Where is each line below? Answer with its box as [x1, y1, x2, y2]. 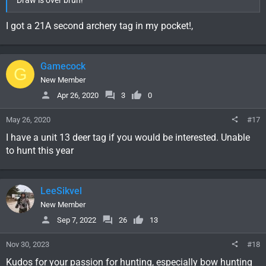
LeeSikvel [40, 185, 82, 197]
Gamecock [40, 61, 85, 72]
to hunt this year [6, 145, 74, 157]
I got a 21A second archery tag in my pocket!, [6, 20, 193, 32]
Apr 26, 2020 [57, 90, 99, 100]
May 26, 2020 [6, 115, 50, 125]
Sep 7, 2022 [57, 215, 96, 224]
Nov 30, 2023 [6, 240, 49, 249]
